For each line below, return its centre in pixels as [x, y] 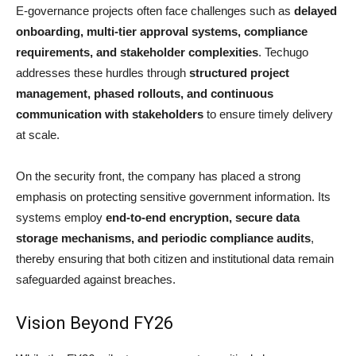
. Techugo [283, 52]
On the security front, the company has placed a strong [158, 176]
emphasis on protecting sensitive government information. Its [173, 197]
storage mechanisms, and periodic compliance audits [163, 238]
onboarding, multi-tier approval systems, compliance [162, 32]
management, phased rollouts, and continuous [145, 94]
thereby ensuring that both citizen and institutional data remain [175, 259]
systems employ [61, 218]
